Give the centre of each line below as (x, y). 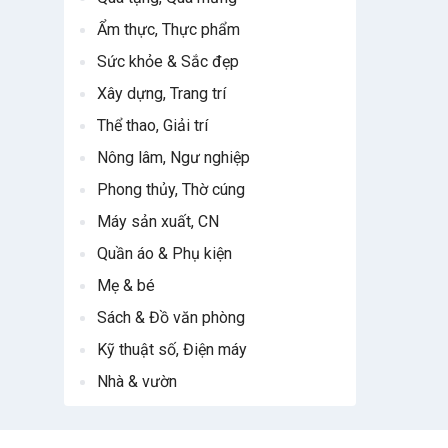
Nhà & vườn (137, 381)
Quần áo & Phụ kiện (164, 253)
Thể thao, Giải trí (152, 125)
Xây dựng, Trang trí (161, 93)
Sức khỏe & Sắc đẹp (168, 61)
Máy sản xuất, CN (158, 221)
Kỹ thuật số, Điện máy (172, 349)
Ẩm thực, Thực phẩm (168, 29)
